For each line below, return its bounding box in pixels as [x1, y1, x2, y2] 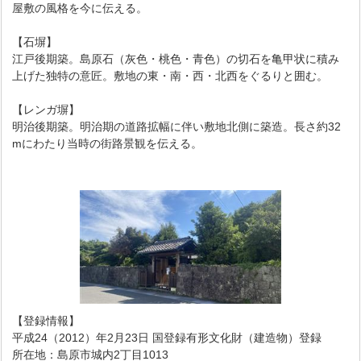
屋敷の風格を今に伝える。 [12, 2, 148, 15]
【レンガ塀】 [12, 103, 81, 116]
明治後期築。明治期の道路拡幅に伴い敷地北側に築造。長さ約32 [12, 120, 342, 133]
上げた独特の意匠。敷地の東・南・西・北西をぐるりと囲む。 [12, 69, 329, 82]
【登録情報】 [12, 314, 81, 327]
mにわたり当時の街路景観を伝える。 [12, 137, 203, 150]
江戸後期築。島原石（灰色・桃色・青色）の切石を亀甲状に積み [12, 52, 340, 65]
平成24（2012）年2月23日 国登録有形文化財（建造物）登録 [12, 331, 322, 344]
